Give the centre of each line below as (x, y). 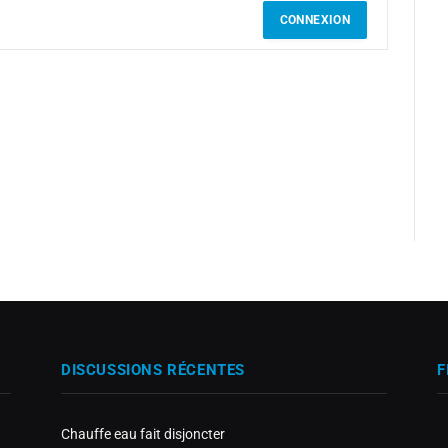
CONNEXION (314, 20)
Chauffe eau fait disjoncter (143, 434)
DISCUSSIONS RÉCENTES (153, 370)
